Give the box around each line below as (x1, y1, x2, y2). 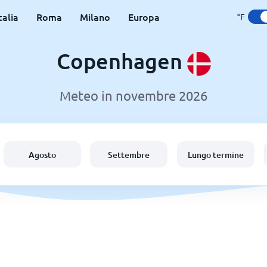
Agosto (28, 148, 56, 160)
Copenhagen (56, 48, 187, 74)
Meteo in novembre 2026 (60, 88, 207, 104)
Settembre (108, 148, 150, 160)
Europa (128, 10, 160, 23)
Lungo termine (188, 148, 244, 160)
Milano (79, 10, 110, 23)
